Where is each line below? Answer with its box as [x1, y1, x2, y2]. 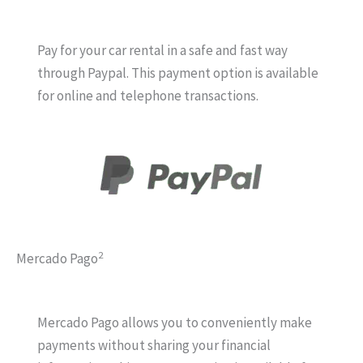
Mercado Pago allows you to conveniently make [36, 314, 312, 332]
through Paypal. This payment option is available [36, 64, 318, 82]
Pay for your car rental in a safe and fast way [36, 41, 288, 59]
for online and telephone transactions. [36, 87, 258, 105]
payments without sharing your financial [36, 336, 271, 355]
